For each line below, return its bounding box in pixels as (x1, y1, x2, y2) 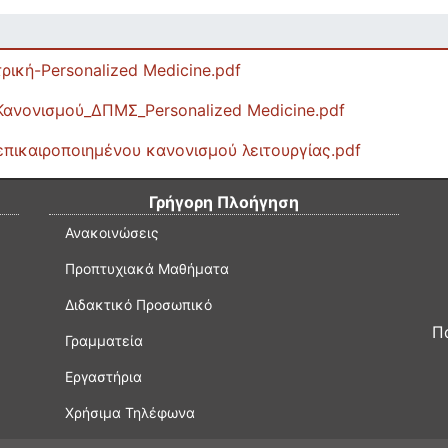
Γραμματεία (65, 332, 143, 349)
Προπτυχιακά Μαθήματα (65, 260, 229, 277)
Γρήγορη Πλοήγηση (149, 192, 299, 212)
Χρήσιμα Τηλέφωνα (65, 404, 195, 421)
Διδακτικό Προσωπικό (65, 296, 212, 313)
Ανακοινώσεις (65, 224, 159, 241)
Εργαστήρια (65, 368, 142, 385)
